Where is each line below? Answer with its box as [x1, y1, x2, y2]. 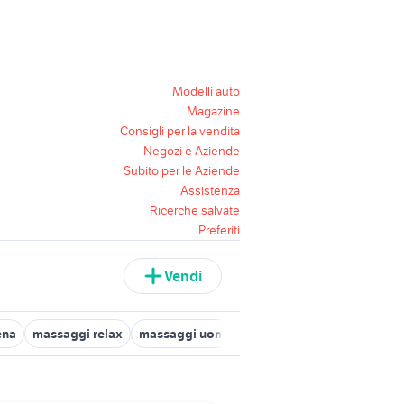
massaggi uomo [139, 326, 234, 342]
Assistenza [180, 182, 240, 198]
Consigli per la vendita [120, 123, 240, 139]
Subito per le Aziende [124, 162, 240, 179]
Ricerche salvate [150, 202, 240, 218]
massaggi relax [32, 326, 123, 342]
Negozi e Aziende [143, 142, 240, 159]
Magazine [187, 103, 240, 119]
